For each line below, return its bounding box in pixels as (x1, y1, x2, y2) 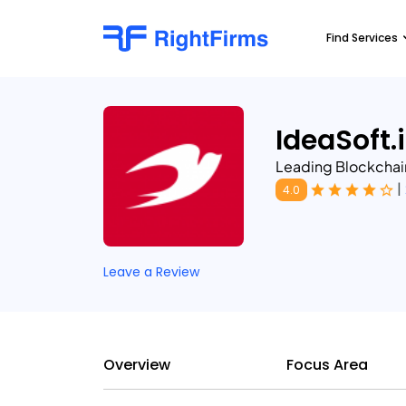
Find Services (326, 30, 398, 45)
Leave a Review (103, 263, 199, 281)
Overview (103, 354, 170, 375)
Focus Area (286, 354, 368, 375)
